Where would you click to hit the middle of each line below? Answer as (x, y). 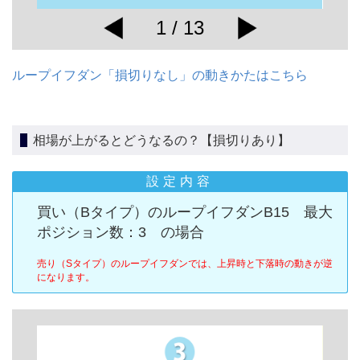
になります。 (66, 278)
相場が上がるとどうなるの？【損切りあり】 (162, 140)
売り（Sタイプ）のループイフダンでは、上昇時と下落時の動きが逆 (185, 264)
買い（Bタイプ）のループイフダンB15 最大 (185, 213)
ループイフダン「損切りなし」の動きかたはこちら (160, 75)
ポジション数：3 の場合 (121, 233)
